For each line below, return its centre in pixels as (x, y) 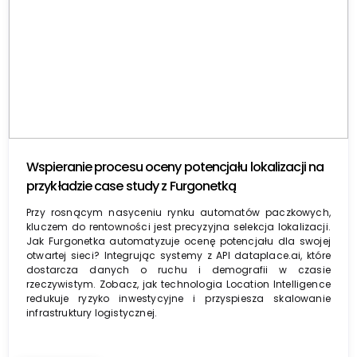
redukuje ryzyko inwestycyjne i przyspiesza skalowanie (178, 298)
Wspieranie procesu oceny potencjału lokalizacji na (175, 167)
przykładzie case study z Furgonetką (131, 186)
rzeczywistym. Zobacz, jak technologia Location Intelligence (178, 284)
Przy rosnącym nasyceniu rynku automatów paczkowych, (178, 212)
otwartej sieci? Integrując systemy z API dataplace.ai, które (178, 255)
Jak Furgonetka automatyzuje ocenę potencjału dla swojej (178, 241)
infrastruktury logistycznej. (92, 312)
